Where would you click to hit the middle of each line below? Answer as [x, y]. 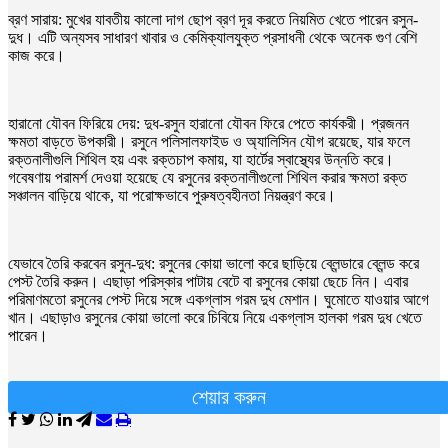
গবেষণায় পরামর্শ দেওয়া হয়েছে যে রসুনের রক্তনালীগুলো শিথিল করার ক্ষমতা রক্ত [207, 177]
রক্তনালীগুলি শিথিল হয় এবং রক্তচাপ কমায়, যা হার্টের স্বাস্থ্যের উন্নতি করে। [201, 159]
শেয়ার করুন [229, 396]
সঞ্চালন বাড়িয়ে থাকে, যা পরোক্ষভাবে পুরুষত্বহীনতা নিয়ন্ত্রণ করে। [172, 195]
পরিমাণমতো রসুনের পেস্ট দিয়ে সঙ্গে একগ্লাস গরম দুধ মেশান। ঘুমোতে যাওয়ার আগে [218, 299]
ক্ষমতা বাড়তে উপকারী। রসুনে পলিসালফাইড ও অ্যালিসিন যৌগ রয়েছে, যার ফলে [209, 141]
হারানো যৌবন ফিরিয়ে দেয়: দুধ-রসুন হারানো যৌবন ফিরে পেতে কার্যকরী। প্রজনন [208, 123]
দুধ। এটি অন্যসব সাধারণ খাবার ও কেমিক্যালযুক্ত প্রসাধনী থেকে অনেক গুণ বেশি [212, 37]
